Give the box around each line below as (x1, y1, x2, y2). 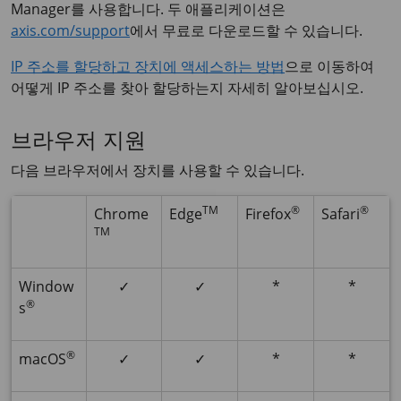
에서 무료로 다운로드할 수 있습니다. (130, 21, 363, 40)
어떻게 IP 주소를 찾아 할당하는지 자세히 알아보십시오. (11, 78, 363, 98)
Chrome (94, 204, 149, 224)
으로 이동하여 (285, 56, 374, 76)
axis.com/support (11, 21, 130, 40)
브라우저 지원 (11, 132, 146, 154)
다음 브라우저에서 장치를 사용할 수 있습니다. (11, 160, 304, 180)
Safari (321, 204, 360, 224)
